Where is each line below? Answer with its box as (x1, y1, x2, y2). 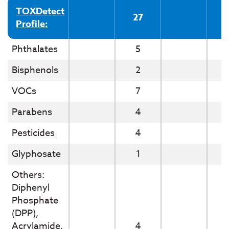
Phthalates (12, 42, 58, 56)
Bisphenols (12, 63, 58, 77)
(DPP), (12, 206, 38, 220)
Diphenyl (12, 180, 50, 195)
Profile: (16, 17, 48, 31)
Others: (12, 168, 44, 182)
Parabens (12, 105, 52, 119)
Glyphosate (12, 147, 61, 161)
